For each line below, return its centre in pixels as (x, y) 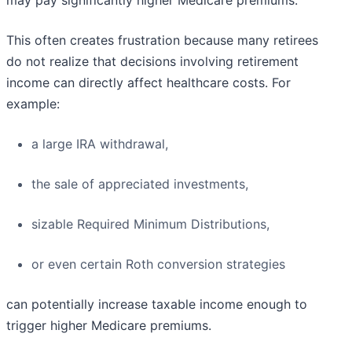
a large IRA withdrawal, (100, 144)
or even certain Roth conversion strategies (158, 264)
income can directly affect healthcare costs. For (148, 83)
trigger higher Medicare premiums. (109, 326)
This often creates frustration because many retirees (162, 40)
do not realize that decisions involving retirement (152, 62)
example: (33, 104)
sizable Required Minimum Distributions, (150, 224)
